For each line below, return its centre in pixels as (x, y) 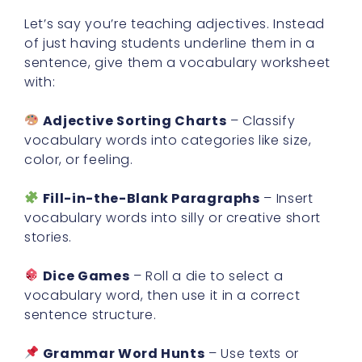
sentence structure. (90, 314)
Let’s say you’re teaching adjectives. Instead (175, 23)
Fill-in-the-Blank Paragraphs (151, 198)
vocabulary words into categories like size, (168, 140)
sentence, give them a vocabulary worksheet (177, 62)
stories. (48, 237)
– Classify (261, 120)
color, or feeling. (79, 159)
